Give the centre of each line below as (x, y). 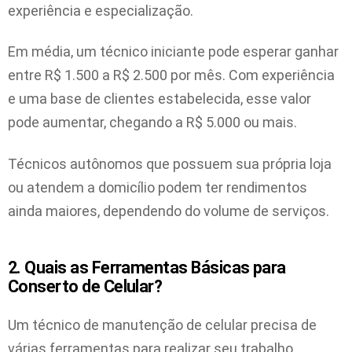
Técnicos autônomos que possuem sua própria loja (170, 163)
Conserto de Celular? (85, 286)
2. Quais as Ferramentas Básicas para (147, 267)
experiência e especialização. (101, 10)
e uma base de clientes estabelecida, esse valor (159, 99)
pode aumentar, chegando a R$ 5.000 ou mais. (152, 123)
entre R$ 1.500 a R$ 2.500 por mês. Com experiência (171, 75)
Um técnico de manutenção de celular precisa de (162, 325)
